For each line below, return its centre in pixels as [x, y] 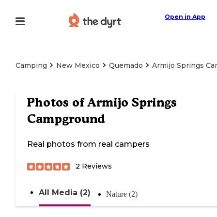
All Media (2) [65, 193]
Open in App [185, 17]
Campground [66, 119]
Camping [31, 65]
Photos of [57, 102]
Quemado [126, 65]
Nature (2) [122, 194]
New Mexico [78, 65]
